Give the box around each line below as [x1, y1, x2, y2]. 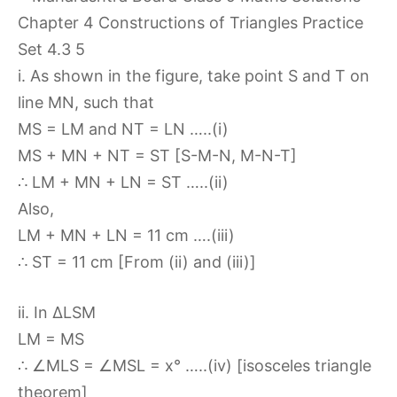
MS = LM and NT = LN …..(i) [18, 120, 229, 138]
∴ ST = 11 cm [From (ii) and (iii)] [18, 253, 256, 271]
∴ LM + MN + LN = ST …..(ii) [18, 173, 229, 191]
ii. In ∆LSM [18, 303, 96, 322]
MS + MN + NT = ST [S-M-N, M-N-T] [18, 146, 297, 165]
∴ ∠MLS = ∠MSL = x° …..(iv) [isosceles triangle [18, 356, 371, 375]
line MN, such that [18, 93, 154, 112]
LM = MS [18, 330, 84, 348]
